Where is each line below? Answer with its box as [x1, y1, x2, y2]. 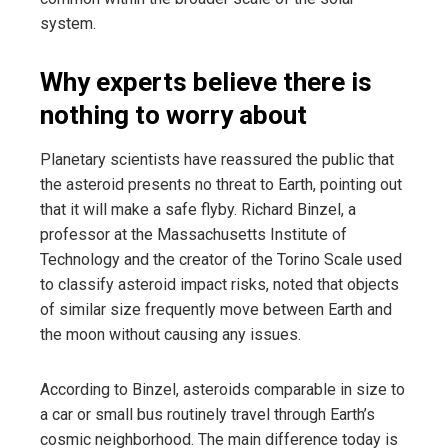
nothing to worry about [40, 99, 307, 130]
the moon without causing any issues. [40, 324, 301, 344]
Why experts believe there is [40, 66, 372, 97]
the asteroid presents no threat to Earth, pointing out [40, 174, 402, 194]
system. [40, 13, 96, 33]
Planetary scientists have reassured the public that [40, 149, 394, 169]
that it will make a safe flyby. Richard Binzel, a [40, 199, 356, 219]
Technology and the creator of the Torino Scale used [40, 249, 402, 269]
